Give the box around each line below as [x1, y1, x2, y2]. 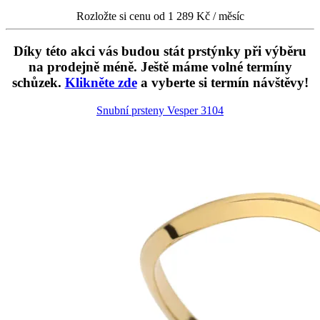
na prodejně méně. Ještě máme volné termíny [28, 59, 292, 75]
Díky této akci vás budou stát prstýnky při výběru [14, 44, 306, 59]
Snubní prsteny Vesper [96, 104, 201, 116]
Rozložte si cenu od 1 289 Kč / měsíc [76, 10, 244, 23]
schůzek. [11, 75, 65, 91]
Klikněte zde [64, 75, 137, 91]
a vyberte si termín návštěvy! [136, 75, 309, 91]
